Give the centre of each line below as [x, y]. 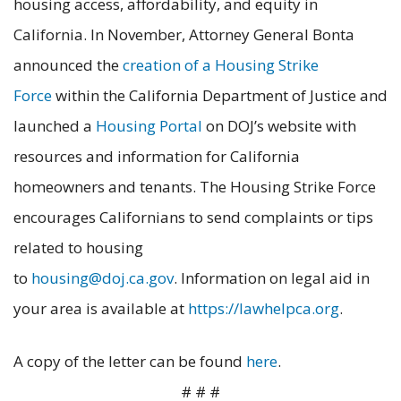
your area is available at [101, 309]
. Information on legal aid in [272, 278]
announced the [68, 65]
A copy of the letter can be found [130, 362]
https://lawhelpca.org [264, 309]
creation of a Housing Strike [221, 65]
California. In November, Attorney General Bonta [184, 35]
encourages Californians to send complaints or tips [193, 218]
